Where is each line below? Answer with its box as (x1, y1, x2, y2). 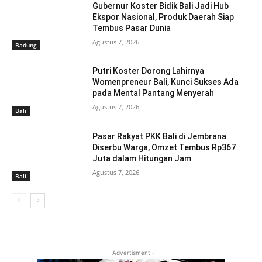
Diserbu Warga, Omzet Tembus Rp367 (92, 143, 236, 153)
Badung (15, 41, 37, 50)
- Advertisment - (107, 249, 155, 256)
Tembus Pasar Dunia (92, 23, 171, 33)
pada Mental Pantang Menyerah (92, 88, 215, 98)
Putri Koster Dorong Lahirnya (92, 66, 205, 76)
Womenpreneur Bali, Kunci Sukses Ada (92, 77, 239, 87)
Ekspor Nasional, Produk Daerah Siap (92, 12, 235, 22)
